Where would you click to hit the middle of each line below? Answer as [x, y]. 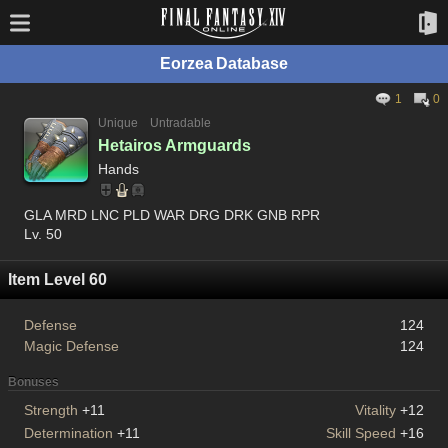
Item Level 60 [57, 279]
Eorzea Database [224, 63]
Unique [118, 123]
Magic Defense [71, 346]
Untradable [180, 123]
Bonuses [33, 382]
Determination [68, 433]
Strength [51, 410]
